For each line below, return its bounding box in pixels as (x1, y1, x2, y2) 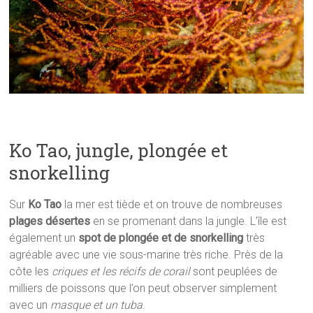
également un (9, 231, 79, 245)
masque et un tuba (50, 298, 143, 312)
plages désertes (9, 214, 91, 228)
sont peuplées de (190, 264, 278, 278)
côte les (9, 264, 52, 278)
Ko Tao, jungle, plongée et (9, 138, 228, 162)
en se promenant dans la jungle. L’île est (90, 214, 287, 228)
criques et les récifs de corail (52, 264, 191, 278)
